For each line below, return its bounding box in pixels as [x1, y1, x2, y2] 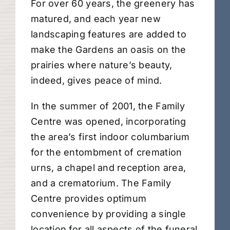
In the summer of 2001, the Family [31, 101, 185, 112]
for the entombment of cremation [31, 147, 182, 158]
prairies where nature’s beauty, [31, 60, 172, 71]
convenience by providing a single [31, 208, 186, 220]
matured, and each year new [31, 13, 161, 25]
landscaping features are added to [31, 29, 186, 40]
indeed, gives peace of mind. [31, 75, 162, 86]
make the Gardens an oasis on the [31, 44, 186, 55]
